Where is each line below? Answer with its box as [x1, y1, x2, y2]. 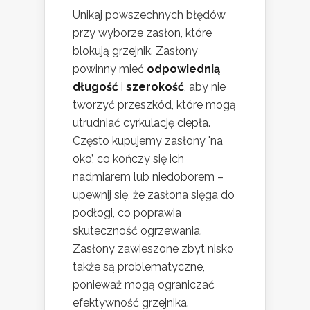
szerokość [126, 80, 184, 94]
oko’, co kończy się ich [73, 152, 184, 166]
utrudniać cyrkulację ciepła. [73, 116, 210, 130]
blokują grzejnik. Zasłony [73, 44, 198, 58]
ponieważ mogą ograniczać [73, 278, 215, 292]
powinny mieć [73, 62, 147, 76]
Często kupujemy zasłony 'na [73, 134, 223, 148]
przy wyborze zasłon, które [73, 26, 212, 40]
